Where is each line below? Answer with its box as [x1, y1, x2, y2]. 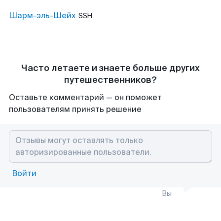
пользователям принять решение [9, 104, 142, 114]
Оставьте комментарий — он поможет [9, 92, 162, 103]
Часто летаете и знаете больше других [21, 62, 200, 74]
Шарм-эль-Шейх [9, 10, 75, 21]
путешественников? [64, 74, 157, 86]
